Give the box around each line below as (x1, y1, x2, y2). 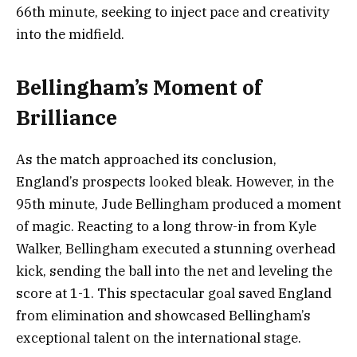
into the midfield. (16, 25, 124, 43)
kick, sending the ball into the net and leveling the (16, 262, 332, 280)
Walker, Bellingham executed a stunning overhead (16, 240, 335, 258)
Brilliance (16, 104, 117, 131)
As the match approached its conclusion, (16, 151, 277, 169)
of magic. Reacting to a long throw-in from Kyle (16, 218, 316, 236)
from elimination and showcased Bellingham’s (16, 307, 311, 325)
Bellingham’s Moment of (16, 74, 261, 101)
